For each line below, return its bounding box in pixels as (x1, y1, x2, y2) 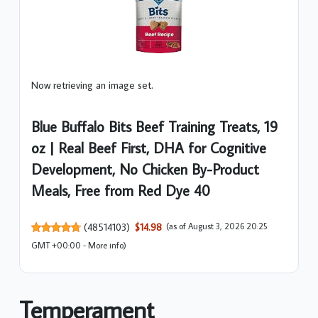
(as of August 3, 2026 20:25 (166, 221, 268, 232)
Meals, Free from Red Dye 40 (31, 180, 210, 200)
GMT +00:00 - (31, 240, 88, 251)
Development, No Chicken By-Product (31, 159, 259, 179)
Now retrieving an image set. (31, 78, 153, 92)
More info (88, 240, 124, 251)
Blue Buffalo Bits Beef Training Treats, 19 (31, 116, 278, 136)
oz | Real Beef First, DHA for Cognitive (31, 138, 266, 158)
